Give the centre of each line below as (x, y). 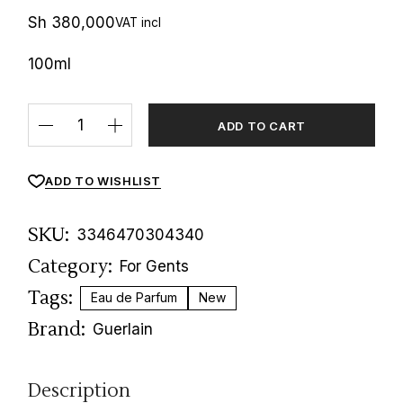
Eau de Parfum (134, 298)
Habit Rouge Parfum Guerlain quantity (165, 111)
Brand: (57, 330)
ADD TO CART (262, 126)
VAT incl (139, 23)
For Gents (155, 267)
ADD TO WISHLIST (103, 180)
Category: (71, 267)
